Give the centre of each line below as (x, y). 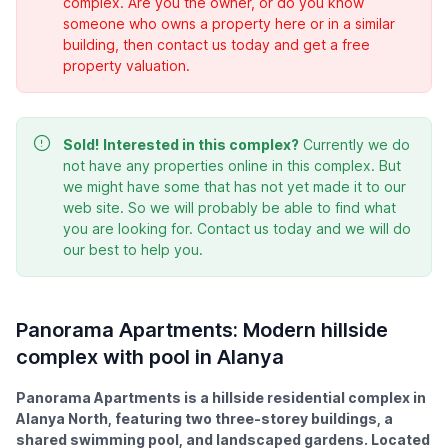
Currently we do (354, 145)
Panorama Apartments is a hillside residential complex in (221, 398)
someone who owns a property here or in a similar (229, 24)
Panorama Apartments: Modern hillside (202, 330)
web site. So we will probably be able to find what (229, 208)
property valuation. (126, 66)
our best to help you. (133, 250)
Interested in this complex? (201, 145)
